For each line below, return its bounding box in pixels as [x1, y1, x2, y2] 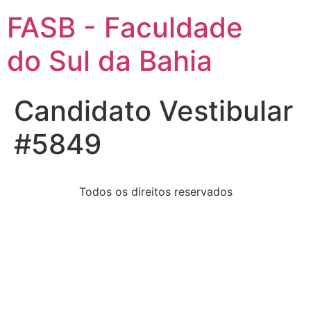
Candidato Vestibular [14, 94, 293, 128]
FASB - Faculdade [7, 10, 243, 44]
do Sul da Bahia [7, 44, 212, 78]
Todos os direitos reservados [78, 185, 233, 199]
